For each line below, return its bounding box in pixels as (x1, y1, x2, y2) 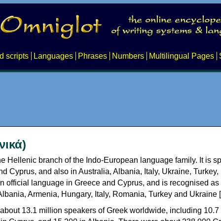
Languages (33, 52, 73, 60)
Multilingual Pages (148, 52, 214, 60)
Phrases (77, 52, 107, 60)
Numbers (111, 52, 144, 60)
